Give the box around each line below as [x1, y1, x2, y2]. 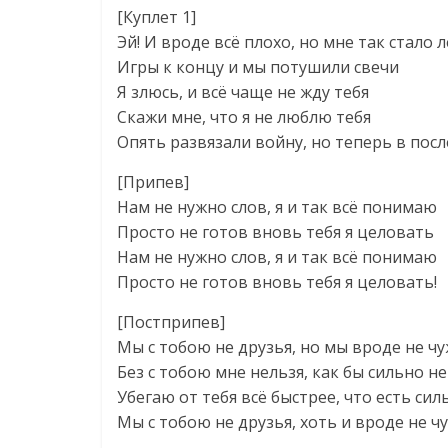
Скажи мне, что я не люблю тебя [117, 106, 371, 128]
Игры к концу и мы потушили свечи [117, 56, 399, 78]
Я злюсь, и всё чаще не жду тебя [117, 81, 369, 103]
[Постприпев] [117, 311, 225, 333]
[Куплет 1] [117, 6, 196, 28]
